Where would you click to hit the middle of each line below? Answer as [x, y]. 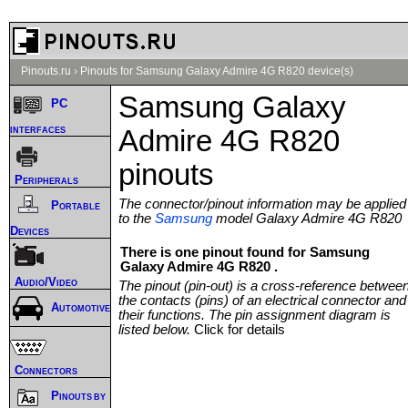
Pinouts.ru [46, 71]
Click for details [240, 329]
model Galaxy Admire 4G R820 [307, 218]
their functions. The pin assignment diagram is [255, 315]
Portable [76, 206]
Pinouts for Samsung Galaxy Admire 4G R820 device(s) [217, 71]
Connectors [46, 370]
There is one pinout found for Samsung [245, 252]
